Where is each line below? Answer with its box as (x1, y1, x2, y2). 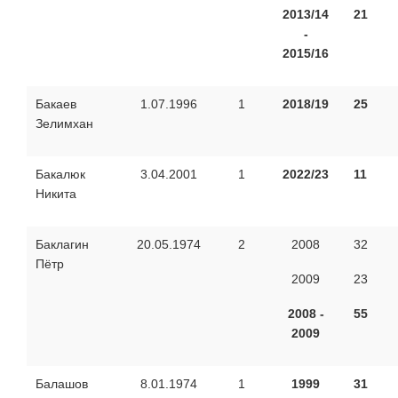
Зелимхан (36, 115, 93, 131)
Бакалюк (36, 166, 85, 181)
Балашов (36, 376, 88, 391)
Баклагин (36, 236, 89, 251)
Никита (36, 186, 76, 201)
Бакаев (36, 96, 76, 111)
